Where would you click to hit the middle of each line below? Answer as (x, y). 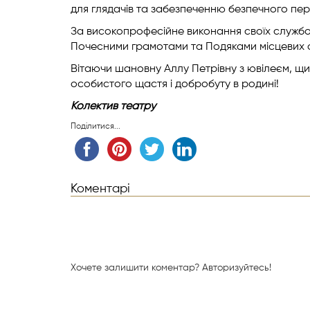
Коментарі (100, 189)
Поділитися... (95, 127)
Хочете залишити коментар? (136, 268)
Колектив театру (113, 107)
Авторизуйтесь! (237, 268)
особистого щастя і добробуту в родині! (175, 84)
